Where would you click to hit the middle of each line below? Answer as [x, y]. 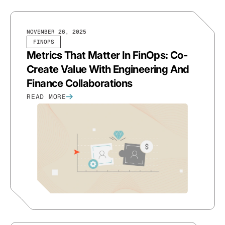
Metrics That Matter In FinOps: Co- [107, 55]
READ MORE [47, 96]
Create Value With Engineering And [108, 69]
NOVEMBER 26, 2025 [57, 31]
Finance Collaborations [80, 83]
